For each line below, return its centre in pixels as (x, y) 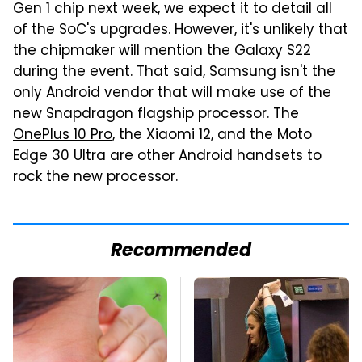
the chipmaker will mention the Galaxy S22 (162, 51)
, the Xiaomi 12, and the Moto (212, 135)
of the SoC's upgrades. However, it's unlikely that (181, 30)
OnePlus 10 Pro (63, 135)
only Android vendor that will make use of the (172, 93)
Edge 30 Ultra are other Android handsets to (167, 156)
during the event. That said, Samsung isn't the (174, 72)
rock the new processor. (95, 177)
